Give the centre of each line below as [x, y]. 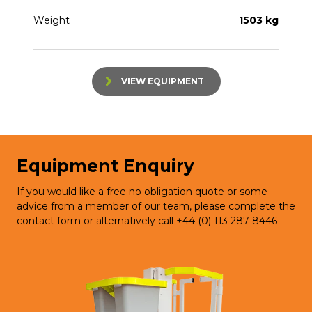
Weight [52, 21]
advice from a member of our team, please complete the [156, 206]
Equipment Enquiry [106, 166]
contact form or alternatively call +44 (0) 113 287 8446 [147, 221]
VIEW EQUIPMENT [162, 81]
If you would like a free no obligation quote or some [142, 192]
